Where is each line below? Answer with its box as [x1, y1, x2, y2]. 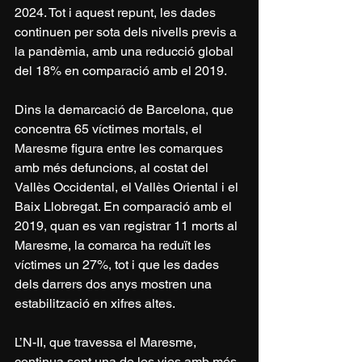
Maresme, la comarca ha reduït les [15, 237, 214, 253]
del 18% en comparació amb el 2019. [15, 62, 227, 78]
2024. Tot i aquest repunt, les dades [15, 4, 219, 20]
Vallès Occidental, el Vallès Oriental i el [15, 179, 242, 195]
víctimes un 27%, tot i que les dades [15, 256, 222, 272]
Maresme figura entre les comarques [15, 140, 226, 156]
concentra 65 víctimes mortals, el [15, 120, 205, 137]
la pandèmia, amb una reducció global [15, 43, 237, 59]
